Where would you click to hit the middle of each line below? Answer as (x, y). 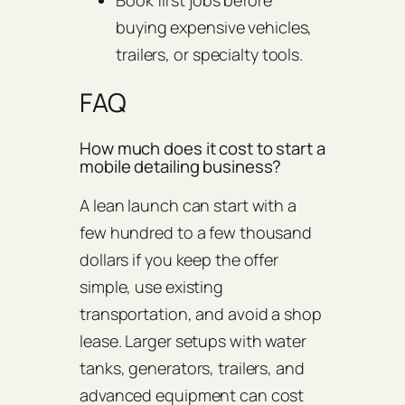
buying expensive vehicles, (214, 27)
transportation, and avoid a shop (201, 314)
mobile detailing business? (181, 166)
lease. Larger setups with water (193, 341)
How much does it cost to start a (202, 148)
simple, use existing (151, 287)
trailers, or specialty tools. (210, 54)
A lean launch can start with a (188, 206)
